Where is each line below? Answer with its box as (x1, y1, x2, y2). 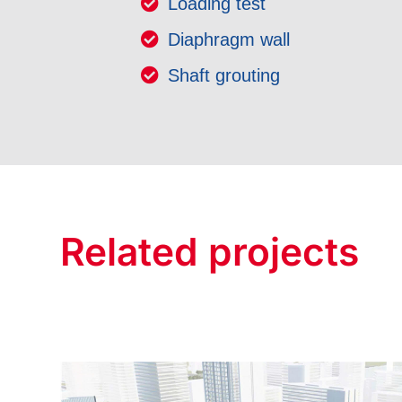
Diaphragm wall (168, 29, 291, 49)
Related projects (60, 228, 360, 275)
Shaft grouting (168, 65, 281, 85)
